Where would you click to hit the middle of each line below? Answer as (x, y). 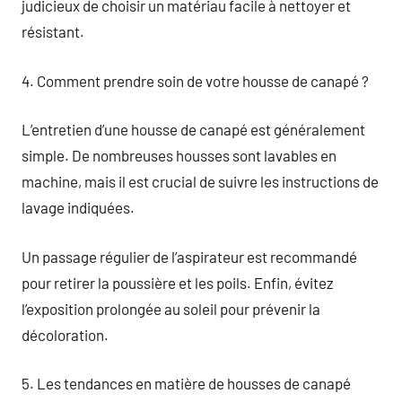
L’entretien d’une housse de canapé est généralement (193, 129)
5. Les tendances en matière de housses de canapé (186, 383)
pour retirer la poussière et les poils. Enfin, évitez (178, 282)
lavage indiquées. (78, 207)
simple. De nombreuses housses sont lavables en (179, 155)
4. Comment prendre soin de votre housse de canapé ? (195, 80)
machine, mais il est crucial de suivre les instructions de (200, 181)
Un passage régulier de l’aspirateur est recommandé (189, 256)
